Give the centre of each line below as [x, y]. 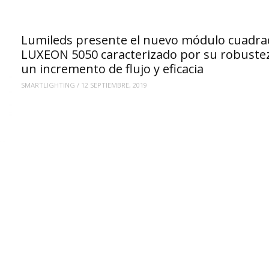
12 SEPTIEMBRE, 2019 [114, 85]
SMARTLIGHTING [48, 85]
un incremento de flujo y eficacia [112, 68]
